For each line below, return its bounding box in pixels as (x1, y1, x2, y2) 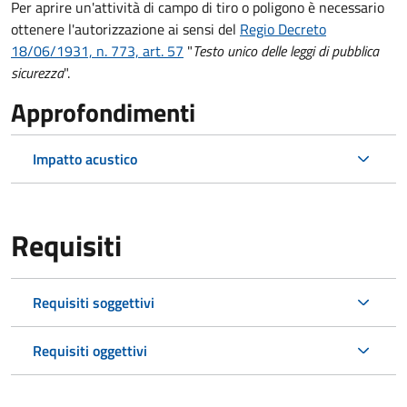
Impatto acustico (33, 147, 137, 170)
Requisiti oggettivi (33, 339, 147, 362)
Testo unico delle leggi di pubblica (193, 39, 379, 62)
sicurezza (11, 61, 64, 84)
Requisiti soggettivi (33, 291, 154, 313)
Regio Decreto (240, 17, 326, 40)
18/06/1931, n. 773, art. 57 (11, 39, 184, 62)
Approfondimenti (11, 92, 195, 132)
